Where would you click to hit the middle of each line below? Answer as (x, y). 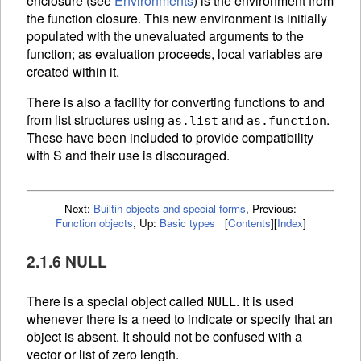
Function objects (94, 222)
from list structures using (97, 119)
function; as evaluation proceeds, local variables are (174, 53)
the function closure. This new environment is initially (177, 18)
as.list (193, 120)
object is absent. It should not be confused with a (164, 336)
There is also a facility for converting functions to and (176, 102)
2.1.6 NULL (67, 261)
